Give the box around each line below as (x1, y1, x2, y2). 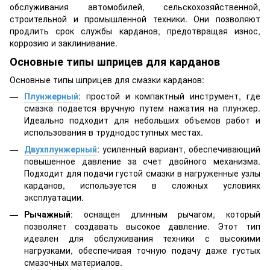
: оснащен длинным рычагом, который (71, 208, 260, 221)
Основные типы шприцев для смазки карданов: (10, 73, 204, 86)
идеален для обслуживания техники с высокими (24, 232, 260, 245)
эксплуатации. (24, 191, 84, 204)
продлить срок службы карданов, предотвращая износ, (10, 25, 260, 37)
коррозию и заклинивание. (10, 37, 118, 49)
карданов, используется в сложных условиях (24, 179, 260, 192)
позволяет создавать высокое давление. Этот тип (24, 220, 260, 233)
